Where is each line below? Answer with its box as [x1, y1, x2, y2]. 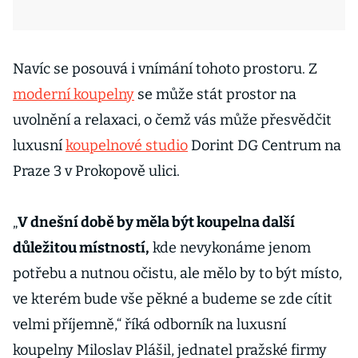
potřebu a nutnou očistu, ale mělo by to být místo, [13, 265, 342, 282]
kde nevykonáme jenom [149, 239, 311, 257]
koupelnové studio [66, 137, 188, 154]
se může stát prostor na [134, 86, 296, 103]
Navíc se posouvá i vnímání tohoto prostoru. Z [13, 60, 317, 78]
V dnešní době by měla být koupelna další [18, 213, 295, 231]
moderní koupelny [13, 86, 134, 103]
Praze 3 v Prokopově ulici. [13, 162, 180, 180]
